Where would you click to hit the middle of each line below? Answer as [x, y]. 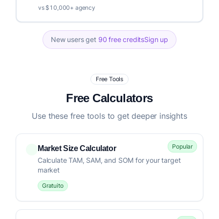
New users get [75, 39]
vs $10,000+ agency [67, 8]
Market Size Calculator [77, 148]
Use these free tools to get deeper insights [109, 116]
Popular [182, 146]
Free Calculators [109, 98]
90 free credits [121, 39]
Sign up [156, 39]
